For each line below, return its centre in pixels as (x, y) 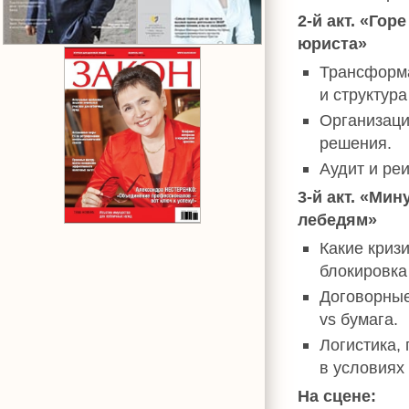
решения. (356, 143)
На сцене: (337, 396)
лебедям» (337, 220)
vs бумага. (359, 319)
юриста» (332, 43)
